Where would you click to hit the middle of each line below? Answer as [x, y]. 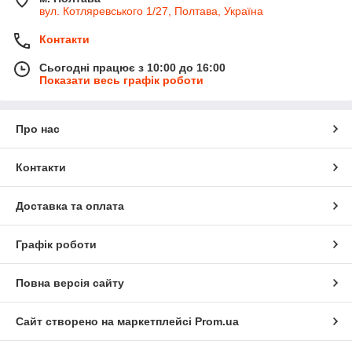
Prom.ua [217, 321]
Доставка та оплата [70, 205]
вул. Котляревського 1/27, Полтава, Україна [151, 11]
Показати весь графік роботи [121, 80]
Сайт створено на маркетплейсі [105, 321]
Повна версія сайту [70, 282]
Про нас [38, 128]
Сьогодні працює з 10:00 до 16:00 [132, 67]
